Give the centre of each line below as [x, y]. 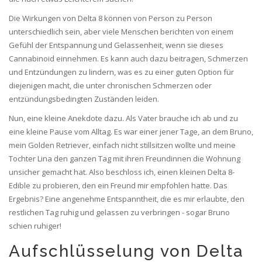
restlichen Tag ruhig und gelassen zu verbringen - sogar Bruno [119, 213]
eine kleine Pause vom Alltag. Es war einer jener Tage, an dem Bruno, [131, 132]
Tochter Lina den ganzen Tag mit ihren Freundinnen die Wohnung [125, 159]
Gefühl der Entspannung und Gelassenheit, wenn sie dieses [116, 45]
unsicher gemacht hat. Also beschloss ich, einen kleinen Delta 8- [122, 172]
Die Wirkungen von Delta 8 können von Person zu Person [111, 18]
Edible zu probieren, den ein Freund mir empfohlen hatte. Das [118, 186]
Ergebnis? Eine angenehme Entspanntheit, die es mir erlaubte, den [127, 199]
